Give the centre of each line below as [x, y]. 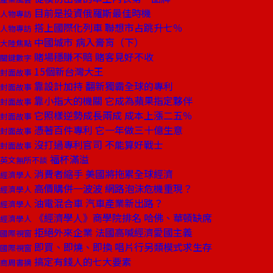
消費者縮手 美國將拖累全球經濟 [102, 174]
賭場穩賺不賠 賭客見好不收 [93, 57]
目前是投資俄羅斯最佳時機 [91, 13]
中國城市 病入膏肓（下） [88, 42]
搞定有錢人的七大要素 [82, 261]
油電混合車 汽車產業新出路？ [97, 203]
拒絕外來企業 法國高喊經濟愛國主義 [112, 232]
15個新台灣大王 [68, 71]
